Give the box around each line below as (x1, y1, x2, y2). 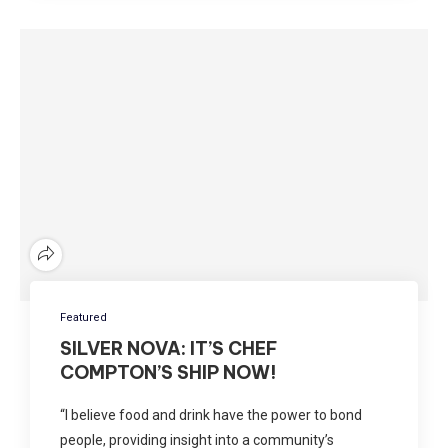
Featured (60, 310, 107, 324)
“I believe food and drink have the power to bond (60, 406, 362, 423)
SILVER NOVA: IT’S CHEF (60, 336, 278, 360)
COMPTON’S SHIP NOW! (60, 360, 277, 384)
